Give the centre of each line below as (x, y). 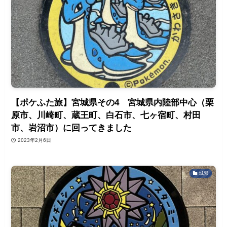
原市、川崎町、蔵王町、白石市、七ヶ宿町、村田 (106, 115)
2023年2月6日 (34, 140)
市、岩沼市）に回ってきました (72, 128)
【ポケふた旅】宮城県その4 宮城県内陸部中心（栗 (113, 102)
